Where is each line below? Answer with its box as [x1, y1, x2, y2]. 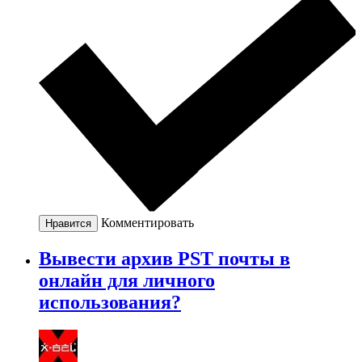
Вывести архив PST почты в [39, 247, 290, 269]
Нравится [45, 217, 91, 229]
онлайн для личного [39, 269, 215, 291]
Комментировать [101, 215, 194, 229]
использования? [39, 291, 181, 313]
